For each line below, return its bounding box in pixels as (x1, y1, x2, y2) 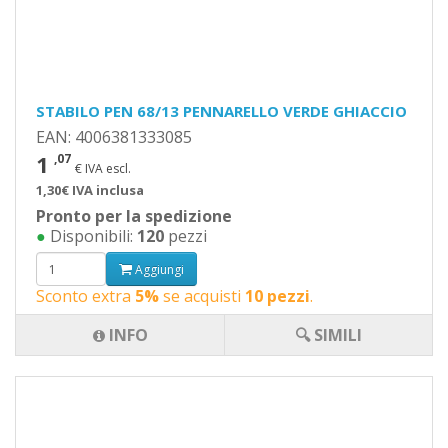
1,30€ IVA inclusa (36, 181, 144, 199)
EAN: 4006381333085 (36, 126, 192, 148)
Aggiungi (132, 260, 184, 278)
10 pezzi (245, 285, 310, 307)
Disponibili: (46, 225, 137, 247)
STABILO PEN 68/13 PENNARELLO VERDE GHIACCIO (36, 101, 407, 121)
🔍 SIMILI (295, 324, 362, 346)
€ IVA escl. (75, 160, 131, 177)
